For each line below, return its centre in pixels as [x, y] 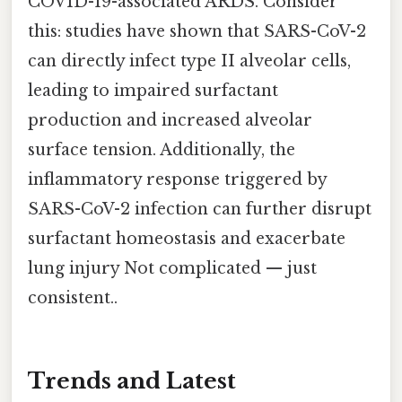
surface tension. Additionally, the [162, 150]
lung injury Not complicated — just [172, 269]
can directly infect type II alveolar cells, [189, 61]
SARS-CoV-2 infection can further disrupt [200, 210]
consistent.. [73, 298]
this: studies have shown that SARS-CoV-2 [197, 32]
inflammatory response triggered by [177, 180]
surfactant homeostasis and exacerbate [187, 239]
